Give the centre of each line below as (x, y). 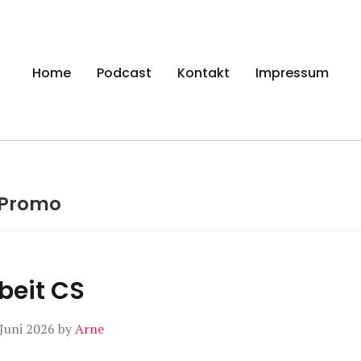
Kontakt (203, 73)
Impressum (292, 73)
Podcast (124, 73)
